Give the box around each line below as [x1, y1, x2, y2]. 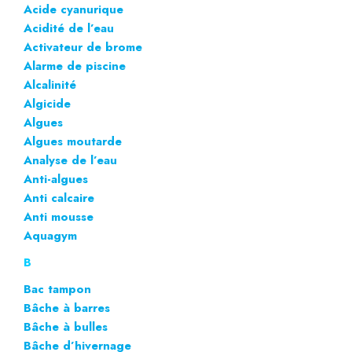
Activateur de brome [24, 38, 142, 56]
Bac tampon [24, 280, 91, 298]
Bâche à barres [24, 299, 110, 317]
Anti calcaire [24, 189, 94, 207]
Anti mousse [24, 207, 93, 225]
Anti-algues [24, 170, 88, 188]
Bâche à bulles [24, 317, 108, 335]
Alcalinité [24, 75, 76, 93]
